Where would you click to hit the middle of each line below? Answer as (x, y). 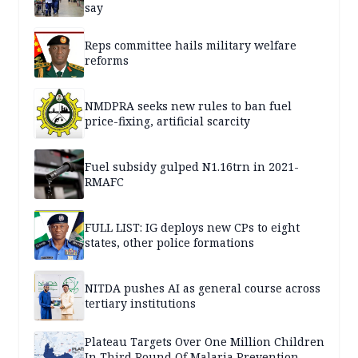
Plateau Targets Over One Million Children (205, 341)
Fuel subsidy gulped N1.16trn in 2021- (192, 167)
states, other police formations (169, 243)
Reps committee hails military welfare (191, 46)
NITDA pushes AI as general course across (203, 288)
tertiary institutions (140, 304)
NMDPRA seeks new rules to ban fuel (188, 106)
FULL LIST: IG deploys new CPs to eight (192, 228)
